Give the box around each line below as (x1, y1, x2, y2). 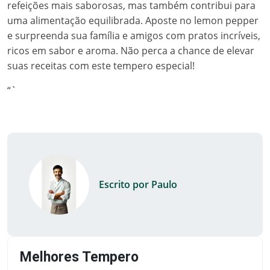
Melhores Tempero (20, 249, 139, 265)
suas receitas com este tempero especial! (7, 59, 195, 72)
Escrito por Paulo (99, 178, 177, 191)
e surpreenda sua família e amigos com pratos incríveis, (7, 29, 260, 42)
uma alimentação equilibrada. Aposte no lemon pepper (7, 14, 259, 27)
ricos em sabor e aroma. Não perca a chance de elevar (7, 44, 254, 57)
